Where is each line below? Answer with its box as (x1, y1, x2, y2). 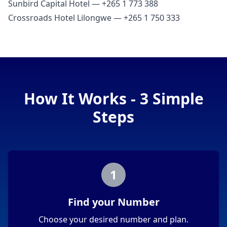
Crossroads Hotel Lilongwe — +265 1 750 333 (8, 12, 180, 24)
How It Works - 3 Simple (23, 88, 204, 109)
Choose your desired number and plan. (39, 214, 188, 225)
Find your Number (67, 195, 160, 209)
